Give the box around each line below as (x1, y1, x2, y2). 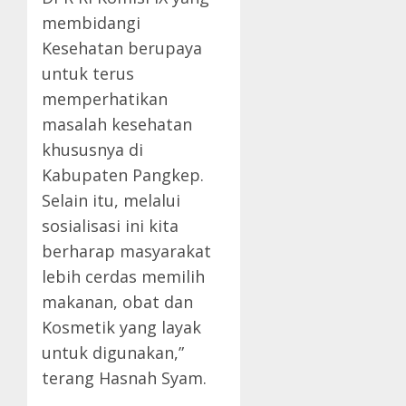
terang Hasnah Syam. (42, 367, 207, 390)
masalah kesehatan (42, 113, 192, 136)
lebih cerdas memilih (42, 266, 205, 288)
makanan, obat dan (42, 291, 193, 314)
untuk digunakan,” (42, 342, 184, 364)
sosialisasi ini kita (42, 215, 179, 237)
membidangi (42, 12, 140, 34)
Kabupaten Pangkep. (42, 164, 204, 187)
